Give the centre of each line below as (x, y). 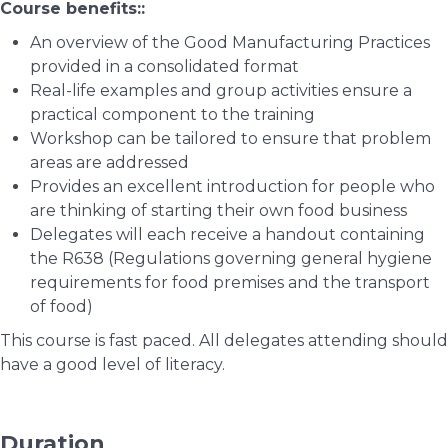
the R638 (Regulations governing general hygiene (231, 258)
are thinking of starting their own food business (218, 210)
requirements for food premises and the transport (230, 282)
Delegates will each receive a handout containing (227, 234)
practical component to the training (172, 114)
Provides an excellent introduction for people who (232, 186)
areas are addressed (109, 162)
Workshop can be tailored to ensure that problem (230, 138)
